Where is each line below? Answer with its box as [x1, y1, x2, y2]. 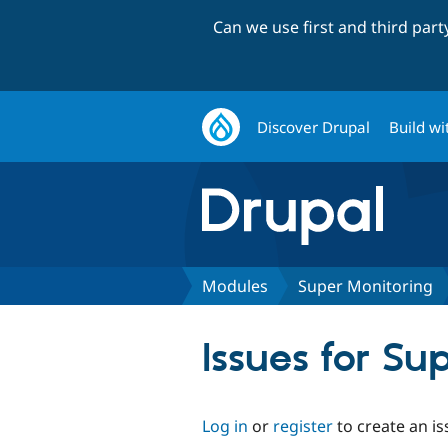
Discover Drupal [257, 116, 371, 137]
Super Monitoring [298, 274, 433, 297]
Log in [202, 414, 248, 437]
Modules [202, 274, 268, 297]
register [273, 414, 333, 437]
